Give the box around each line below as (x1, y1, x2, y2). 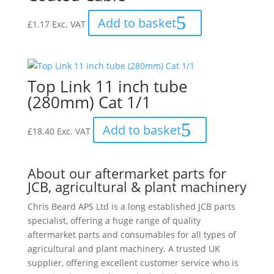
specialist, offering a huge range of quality (27, 214, 201, 226)
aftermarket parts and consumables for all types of (27, 228, 236, 240)
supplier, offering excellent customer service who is (27, 256, 239, 268)
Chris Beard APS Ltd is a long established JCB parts (27, 200, 235, 212)
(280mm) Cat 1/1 (27, 91, 151, 114)
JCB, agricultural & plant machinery (27, 177, 246, 196)
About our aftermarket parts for (27, 163, 226, 182)
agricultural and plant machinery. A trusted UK (27, 242, 220, 254)
